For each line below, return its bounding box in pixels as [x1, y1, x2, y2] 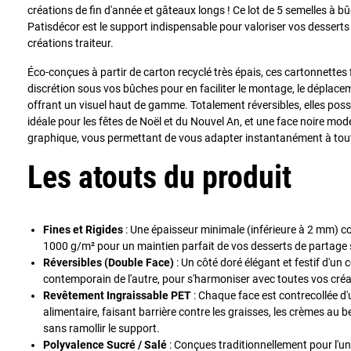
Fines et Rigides [43, 223, 123, 236]
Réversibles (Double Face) [43, 255, 174, 269]
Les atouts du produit [27, 158, 291, 196]
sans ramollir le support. [43, 321, 160, 335]
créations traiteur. [27, 36, 114, 49]
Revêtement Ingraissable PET [43, 288, 191, 302]
